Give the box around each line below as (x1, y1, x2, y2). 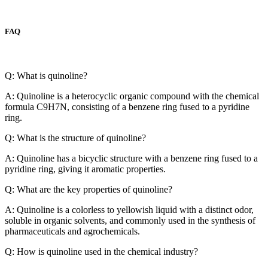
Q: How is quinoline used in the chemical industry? (5, 246, 198, 257)
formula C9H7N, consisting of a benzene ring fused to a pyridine (5, 101, 249, 112)
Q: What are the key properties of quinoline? (5, 184, 172, 194)
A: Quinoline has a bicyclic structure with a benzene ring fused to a (5, 153, 258, 163)
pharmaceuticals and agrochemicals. (5, 226, 140, 236)
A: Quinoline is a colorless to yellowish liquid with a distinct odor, (5, 204, 254, 215)
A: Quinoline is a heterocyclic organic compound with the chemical (5, 90, 259, 101)
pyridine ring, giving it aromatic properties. (5, 163, 166, 174)
